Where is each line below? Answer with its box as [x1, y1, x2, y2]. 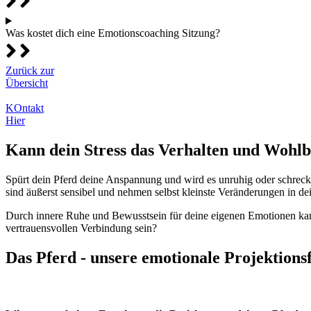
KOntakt [6, 102, 44, 115]
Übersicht [6, 77, 48, 90]
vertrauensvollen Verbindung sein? [6, 222, 157, 235]
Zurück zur [6, 65, 54, 77]
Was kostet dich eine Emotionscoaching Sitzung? [6, 27, 220, 40]
